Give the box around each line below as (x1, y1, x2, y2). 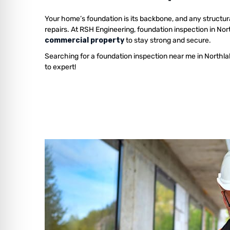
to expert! (45, 63, 76, 71)
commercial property (45, 36, 124, 45)
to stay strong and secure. (124, 36, 211, 45)
